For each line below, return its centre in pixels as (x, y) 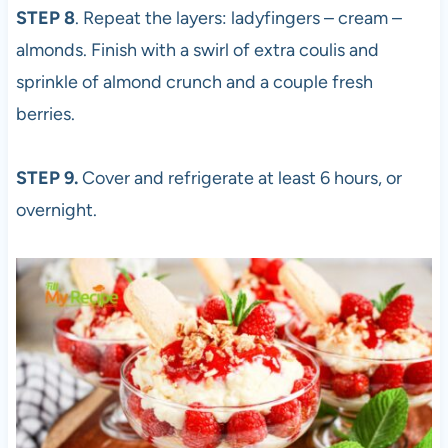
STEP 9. (46, 178)
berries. (45, 114)
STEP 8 (45, 18)
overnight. (56, 210)
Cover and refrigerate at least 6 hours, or (239, 178)
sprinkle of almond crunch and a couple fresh (194, 82)
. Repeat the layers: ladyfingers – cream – (238, 18)
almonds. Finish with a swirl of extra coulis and (197, 50)
